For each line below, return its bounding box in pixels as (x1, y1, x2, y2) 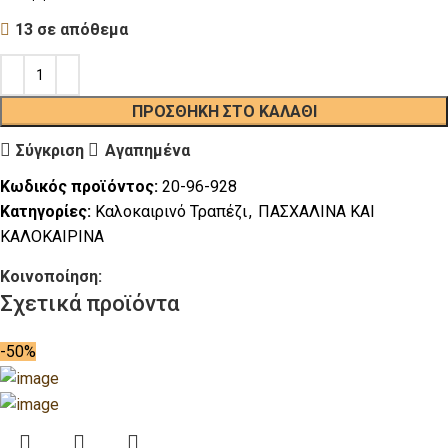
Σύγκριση (16, 140, 85, 160)
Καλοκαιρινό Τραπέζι (95, 202, 247, 222)
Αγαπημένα (104, 140, 190, 160)
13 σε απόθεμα (15, 20, 128, 40)
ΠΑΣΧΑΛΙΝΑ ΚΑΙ (258, 202, 375, 222)
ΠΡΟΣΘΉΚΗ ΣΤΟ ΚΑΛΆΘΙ (131, 102, 317, 122)
